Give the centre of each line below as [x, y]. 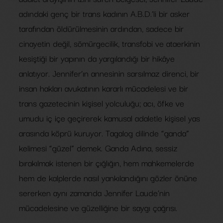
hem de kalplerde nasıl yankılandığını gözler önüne [108, 177]
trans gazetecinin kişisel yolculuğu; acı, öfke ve [102, 103]
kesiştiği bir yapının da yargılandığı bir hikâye [97, 58]
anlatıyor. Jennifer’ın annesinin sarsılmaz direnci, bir [109, 73]
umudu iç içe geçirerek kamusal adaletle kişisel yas [110, 118]
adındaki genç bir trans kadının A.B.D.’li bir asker [104, 13]
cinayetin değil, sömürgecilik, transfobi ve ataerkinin [110, 43]
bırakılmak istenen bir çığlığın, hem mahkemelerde [107, 163]
